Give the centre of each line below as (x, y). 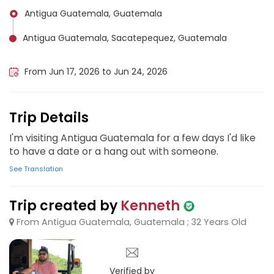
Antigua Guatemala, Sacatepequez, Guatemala (125, 38)
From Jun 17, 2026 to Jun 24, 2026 (96, 72)
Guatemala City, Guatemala (83, 55)
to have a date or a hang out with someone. (114, 151)
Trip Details (49, 118)
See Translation (36, 169)
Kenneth (150, 206)
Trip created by (65, 206)
